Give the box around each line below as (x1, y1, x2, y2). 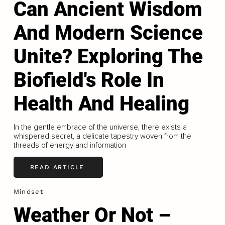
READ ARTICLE (30, 164, 85, 171)
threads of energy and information (13, 140, 126, 150)
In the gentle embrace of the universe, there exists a (13, 122, 187, 132)
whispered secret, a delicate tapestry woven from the (13, 131, 191, 141)
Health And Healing (13, 91, 189, 116)
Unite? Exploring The (13, 44, 203, 68)
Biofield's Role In (13, 68, 164, 92)
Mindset (13, 187, 43, 195)
